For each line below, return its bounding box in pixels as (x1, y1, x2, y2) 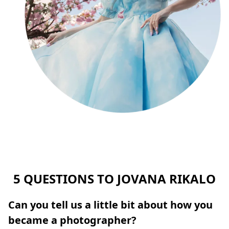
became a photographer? (8, 213, 136, 227)
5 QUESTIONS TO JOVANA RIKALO (13, 170, 216, 187)
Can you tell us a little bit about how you (8, 197, 213, 212)
